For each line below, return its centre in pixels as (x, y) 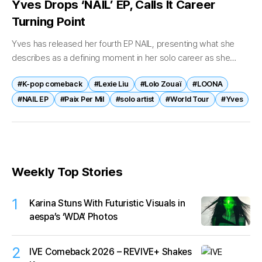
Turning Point (49, 21)
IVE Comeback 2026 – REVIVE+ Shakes (111, 252)
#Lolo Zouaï (161, 84)
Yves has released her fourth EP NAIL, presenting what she (123, 44)
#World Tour (187, 99)
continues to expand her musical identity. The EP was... (116, 72)
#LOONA (208, 84)
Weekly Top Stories (67, 171)
